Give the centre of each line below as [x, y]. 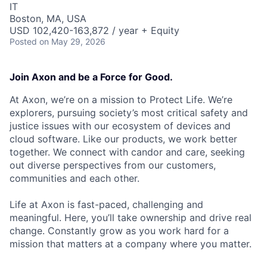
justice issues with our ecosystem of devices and [120, 126]
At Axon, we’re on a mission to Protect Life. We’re [121, 100]
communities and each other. [74, 178]
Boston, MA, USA [48, 18]
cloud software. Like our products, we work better [123, 139]
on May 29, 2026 [72, 41]
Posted [23, 41]
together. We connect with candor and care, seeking [127, 152]
